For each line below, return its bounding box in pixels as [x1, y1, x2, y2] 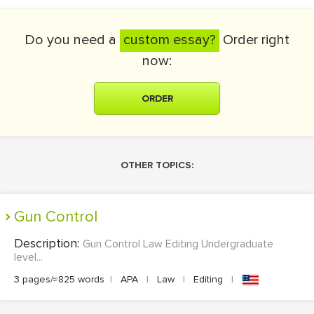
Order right [219, 32, 289, 48]
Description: [14, 235, 83, 251]
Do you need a [25, 32, 120, 48]
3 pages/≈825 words [14, 273, 104, 285]
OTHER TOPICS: [121, 159, 193, 171]
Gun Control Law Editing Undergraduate [83, 237, 273, 251]
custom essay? [123, 32, 216, 48]
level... [14, 250, 43, 264]
